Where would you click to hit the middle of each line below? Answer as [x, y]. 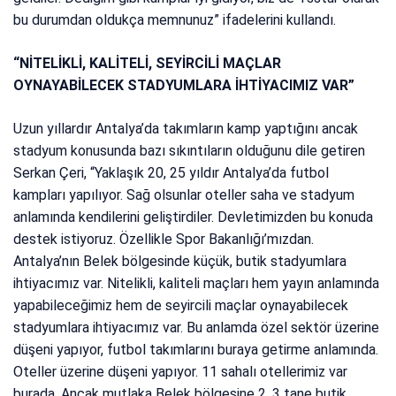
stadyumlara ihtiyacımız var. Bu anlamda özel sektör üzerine [197, 328]
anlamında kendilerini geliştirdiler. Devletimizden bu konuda [194, 217]
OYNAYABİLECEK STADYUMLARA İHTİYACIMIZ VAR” [184, 86]
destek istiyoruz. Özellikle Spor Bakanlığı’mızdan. [164, 240]
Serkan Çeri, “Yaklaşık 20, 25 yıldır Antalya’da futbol [171, 173]
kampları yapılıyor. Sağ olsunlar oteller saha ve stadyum [184, 195]
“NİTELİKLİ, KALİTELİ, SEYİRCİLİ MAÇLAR [148, 64]
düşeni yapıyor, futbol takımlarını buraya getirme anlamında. [196, 350]
